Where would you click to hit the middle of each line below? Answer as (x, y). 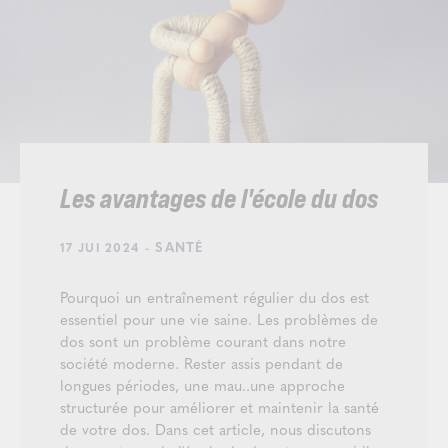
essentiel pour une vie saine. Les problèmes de (219, 319)
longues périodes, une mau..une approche (202, 385)
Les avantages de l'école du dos (219, 200)
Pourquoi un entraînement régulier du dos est (214, 297)
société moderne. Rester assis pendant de (201, 363)
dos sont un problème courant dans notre (203, 341)
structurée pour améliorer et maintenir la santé (219, 407)
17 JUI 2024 (100, 247)
